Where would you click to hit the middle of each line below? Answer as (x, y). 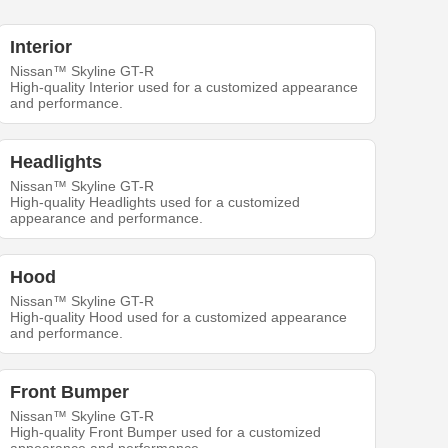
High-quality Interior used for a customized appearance (184, 87)
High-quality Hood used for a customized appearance (179, 317)
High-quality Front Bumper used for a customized (166, 432)
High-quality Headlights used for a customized (155, 202)
